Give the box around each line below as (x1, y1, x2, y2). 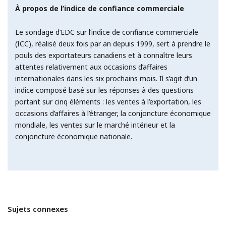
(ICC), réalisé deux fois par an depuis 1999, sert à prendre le (15, 39, 210, 49)
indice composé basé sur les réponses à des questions (15, 85, 194, 95)
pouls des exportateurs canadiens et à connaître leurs (15, 50, 192, 61)
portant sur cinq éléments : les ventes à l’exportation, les (15, 97, 201, 107)
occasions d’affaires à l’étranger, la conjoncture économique (15, 108, 211, 119)
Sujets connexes (8, 204, 68, 214)
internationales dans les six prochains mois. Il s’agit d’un (15, 74, 197, 84)
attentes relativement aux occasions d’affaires (15, 62, 167, 72)
